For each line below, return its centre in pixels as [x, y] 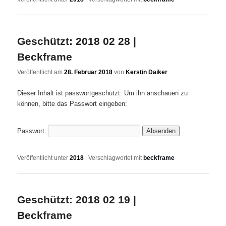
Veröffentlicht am [41, 72]
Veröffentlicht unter [43, 158]
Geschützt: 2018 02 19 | [77, 200]
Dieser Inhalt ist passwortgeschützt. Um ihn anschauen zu [103, 93]
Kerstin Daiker [147, 72]
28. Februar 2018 [89, 72]
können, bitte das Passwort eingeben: [72, 103]
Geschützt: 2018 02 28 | [77, 41]
